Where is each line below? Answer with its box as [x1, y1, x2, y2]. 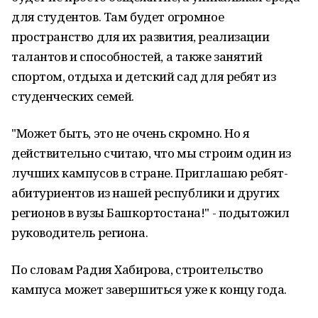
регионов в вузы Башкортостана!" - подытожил [11, 204, 290, 221]
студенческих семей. [11, 88, 135, 104]
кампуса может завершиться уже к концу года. [11, 281, 287, 297]
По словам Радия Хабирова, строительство [11, 261, 263, 278]
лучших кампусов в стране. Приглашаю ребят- [11, 165, 288, 181]
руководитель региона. [11, 224, 148, 241]
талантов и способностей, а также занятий [11, 48, 263, 65]
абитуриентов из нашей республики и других [11, 185, 280, 201]
